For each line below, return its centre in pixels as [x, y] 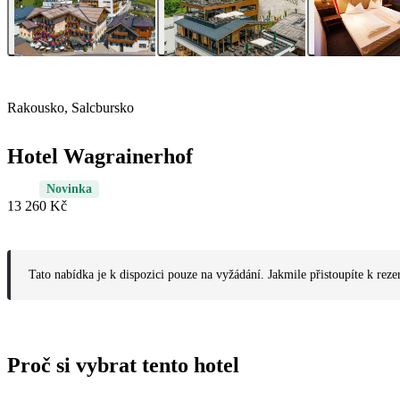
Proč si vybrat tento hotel [123, 366]
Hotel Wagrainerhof [100, 157]
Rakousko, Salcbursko [71, 108]
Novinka [69, 189]
